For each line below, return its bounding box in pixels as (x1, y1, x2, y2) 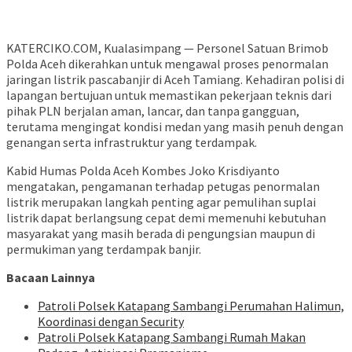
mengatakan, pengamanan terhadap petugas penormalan (6, 178, 320, 195)
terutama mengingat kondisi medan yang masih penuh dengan (6, 119, 343, 135)
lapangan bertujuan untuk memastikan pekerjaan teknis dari (6, 87, 332, 104)
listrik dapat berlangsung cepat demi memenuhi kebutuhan (6, 210, 326, 226)
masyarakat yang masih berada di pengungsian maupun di (6, 225, 315, 242)
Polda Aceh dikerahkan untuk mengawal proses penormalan (6, 56, 328, 72)
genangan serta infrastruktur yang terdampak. (6, 134, 257, 151)
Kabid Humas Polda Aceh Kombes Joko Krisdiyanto (6, 163, 280, 179)
